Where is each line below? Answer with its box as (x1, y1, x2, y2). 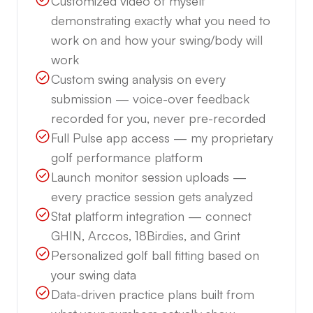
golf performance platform (51, 150, 203, 166)
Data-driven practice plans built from (51, 286, 254, 303)
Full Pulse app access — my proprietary (51, 130, 273, 146)
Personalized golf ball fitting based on (51, 247, 259, 263)
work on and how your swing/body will (51, 32, 263, 48)
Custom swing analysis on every (51, 71, 226, 87)
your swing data (51, 267, 136, 283)
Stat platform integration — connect (51, 208, 252, 224)
